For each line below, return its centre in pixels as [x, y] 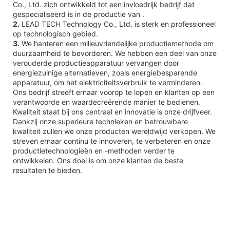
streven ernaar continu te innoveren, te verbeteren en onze [112, 141]
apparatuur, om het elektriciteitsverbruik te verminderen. [108, 82]
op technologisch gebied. [55, 33]
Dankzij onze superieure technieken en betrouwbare [100, 121]
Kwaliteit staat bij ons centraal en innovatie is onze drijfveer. [112, 111]
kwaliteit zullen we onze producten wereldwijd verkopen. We [114, 131]
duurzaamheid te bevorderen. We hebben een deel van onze [115, 53]
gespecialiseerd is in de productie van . [79, 14]
